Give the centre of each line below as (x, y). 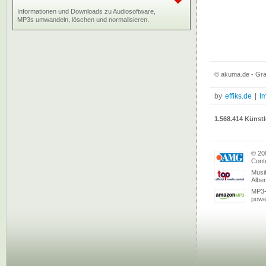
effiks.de (238, 96)
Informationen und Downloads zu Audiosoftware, (86, 11)
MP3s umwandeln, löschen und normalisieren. (83, 20)
